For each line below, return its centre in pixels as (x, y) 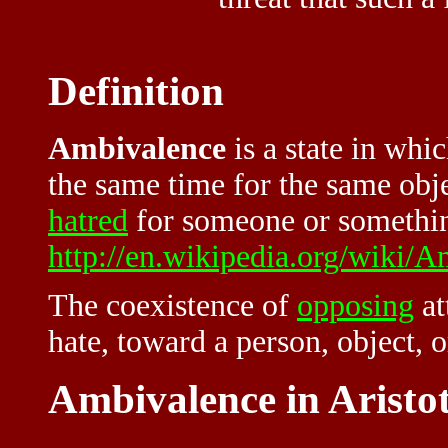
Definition (136, 91)
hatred (88, 221)
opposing (355, 306)
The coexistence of (172, 306)
